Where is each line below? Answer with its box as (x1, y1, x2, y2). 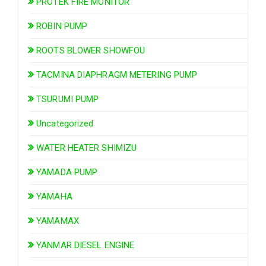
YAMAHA (36, 191, 72, 202)
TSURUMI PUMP (36, 93, 99, 104)
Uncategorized (36, 118, 94, 129)
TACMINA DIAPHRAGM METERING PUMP (36, 69, 198, 80)
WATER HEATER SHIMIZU (36, 142, 137, 153)
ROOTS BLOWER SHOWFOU (36, 45, 145, 56)
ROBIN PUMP (36, 20, 88, 31)
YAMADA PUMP (36, 166, 98, 178)
